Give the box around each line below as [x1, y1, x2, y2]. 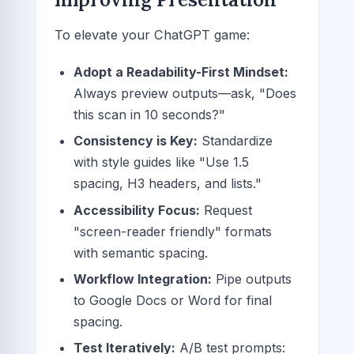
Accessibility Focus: [73, 201, 200, 218]
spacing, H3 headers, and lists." [73, 175, 262, 192]
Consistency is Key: [73, 133, 198, 149]
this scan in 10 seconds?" [73, 106, 225, 122]
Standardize [198, 133, 273, 149]
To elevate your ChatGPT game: [55, 26, 250, 43]
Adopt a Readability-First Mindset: [73, 63, 288, 80]
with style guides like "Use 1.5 [73, 154, 249, 171]
